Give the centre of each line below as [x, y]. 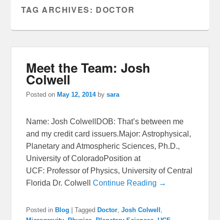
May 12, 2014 [77, 94]
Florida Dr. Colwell [60, 183]
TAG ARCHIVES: [58, 10]
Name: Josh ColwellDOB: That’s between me [105, 121]
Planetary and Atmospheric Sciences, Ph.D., [103, 146]
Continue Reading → [130, 183]
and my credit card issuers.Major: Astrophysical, [109, 134]
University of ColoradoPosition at [83, 158]
